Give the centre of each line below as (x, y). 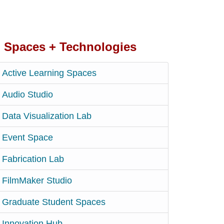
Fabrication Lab (33, 159)
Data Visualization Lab (46, 116)
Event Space (27, 137)
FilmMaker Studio (37, 180)
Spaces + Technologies (70, 46)
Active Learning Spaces (49, 73)
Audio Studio (27, 94)
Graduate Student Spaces (53, 202)
